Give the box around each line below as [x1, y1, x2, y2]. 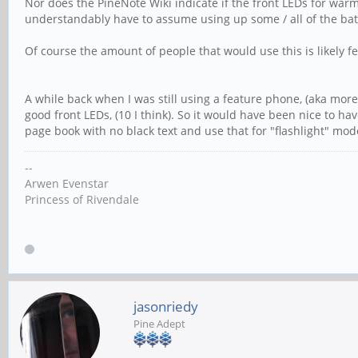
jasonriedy [133, 297, 198, 316]
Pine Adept [133, 316, 185, 332]
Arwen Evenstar [25, 176, 109, 191]
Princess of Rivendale [25, 192, 139, 207]
